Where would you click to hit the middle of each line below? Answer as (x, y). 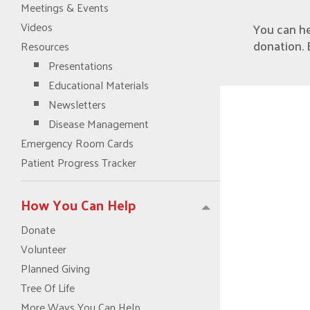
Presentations (81, 65)
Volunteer (44, 248)
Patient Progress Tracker (79, 162)
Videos (37, 26)
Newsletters (77, 104)
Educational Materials (99, 84)
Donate (38, 229)
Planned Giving (55, 268)
